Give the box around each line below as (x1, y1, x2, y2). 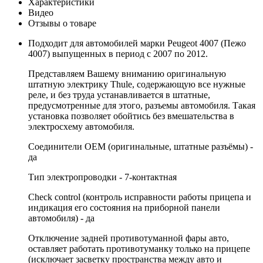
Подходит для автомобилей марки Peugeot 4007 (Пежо (28, 38, 246, 48)
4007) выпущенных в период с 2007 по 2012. (28, 48, 208, 59)
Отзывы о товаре (28, 18, 96, 28)
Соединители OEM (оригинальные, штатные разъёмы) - (28, 141, 253, 151)
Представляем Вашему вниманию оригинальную (28, 68, 226, 79)
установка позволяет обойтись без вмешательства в (28, 110, 234, 121)
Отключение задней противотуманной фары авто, (28, 232, 229, 243)
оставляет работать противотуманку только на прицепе (28, 243, 250, 254)
